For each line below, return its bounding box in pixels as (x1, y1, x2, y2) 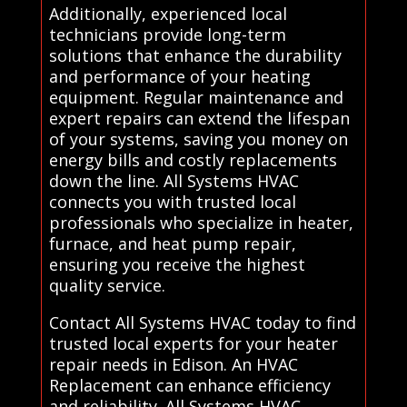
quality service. (48, 273, 165, 296)
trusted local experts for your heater (48, 332, 338, 354)
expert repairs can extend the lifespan (48, 106, 350, 129)
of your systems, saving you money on (48, 127, 348, 150)
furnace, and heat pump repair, (48, 232, 296, 254)
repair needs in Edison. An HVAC (48, 352, 298, 375)
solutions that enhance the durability (48, 44, 342, 66)
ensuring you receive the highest (48, 253, 305, 275)
